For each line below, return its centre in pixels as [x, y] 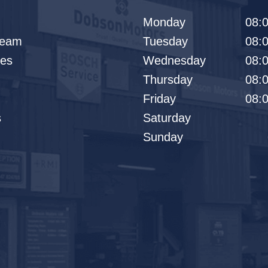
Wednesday [174, 60]
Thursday [168, 80]
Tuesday [165, 41]
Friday [159, 99]
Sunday [163, 137]
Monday [164, 22]
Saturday [167, 118]
